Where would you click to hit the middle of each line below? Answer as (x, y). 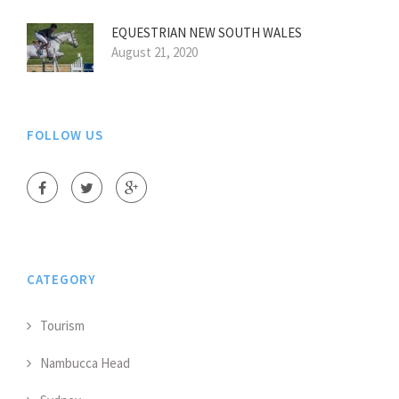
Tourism (62, 326)
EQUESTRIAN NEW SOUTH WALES (207, 33)
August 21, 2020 (155, 53)
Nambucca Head (85, 363)
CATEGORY (61, 280)
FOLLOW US (65, 135)
